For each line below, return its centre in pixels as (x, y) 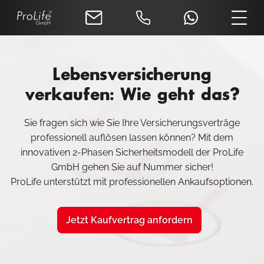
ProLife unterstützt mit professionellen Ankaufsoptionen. (132, 182)
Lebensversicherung (132, 75)
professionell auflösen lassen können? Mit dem (132, 138)
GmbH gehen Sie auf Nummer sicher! (132, 167)
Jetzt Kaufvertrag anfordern (129, 220)
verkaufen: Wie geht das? (132, 95)
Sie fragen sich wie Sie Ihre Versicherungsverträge (132, 123)
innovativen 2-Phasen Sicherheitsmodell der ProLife (132, 152)
